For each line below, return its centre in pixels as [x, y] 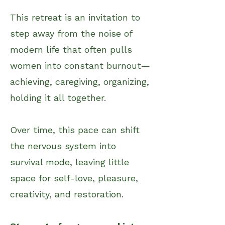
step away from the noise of [71, 33]
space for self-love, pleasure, [74, 178]
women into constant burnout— [80, 65]
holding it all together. [58, 97]
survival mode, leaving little [70, 162]
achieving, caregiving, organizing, [80, 81]
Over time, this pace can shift [75, 130]
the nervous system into [63, 146]
